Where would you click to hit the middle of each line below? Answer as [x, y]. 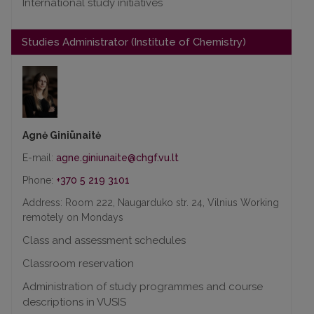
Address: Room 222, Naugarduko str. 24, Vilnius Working [151, 203]
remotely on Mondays [73, 218]
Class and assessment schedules [104, 241]
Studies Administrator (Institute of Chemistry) [134, 42]
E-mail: [39, 158]
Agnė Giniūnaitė [62, 136]
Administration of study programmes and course [143, 287]
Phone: [39, 180]
